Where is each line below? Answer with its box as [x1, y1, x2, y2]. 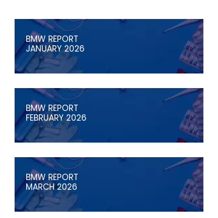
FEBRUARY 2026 [26, 112, 87, 124]
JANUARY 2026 [26, 43, 85, 54]
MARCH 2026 [26, 181, 77, 193]
